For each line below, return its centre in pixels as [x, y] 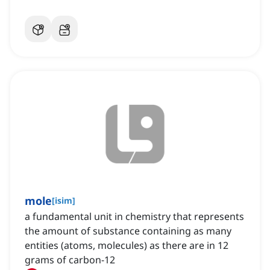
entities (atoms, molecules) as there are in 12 [127, 246]
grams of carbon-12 [70, 260]
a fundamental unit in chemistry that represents [134, 217]
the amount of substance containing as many [128, 231]
